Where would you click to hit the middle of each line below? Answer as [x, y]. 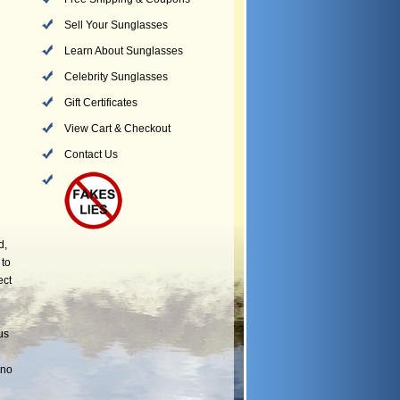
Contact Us [91, 154]
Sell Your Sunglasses [116, 25]
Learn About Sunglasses [124, 51]
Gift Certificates [101, 103]
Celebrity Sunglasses [116, 77]
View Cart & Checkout [117, 129]
